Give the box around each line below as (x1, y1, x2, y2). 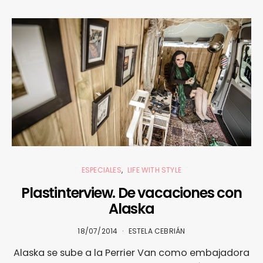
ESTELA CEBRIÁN (128, 225, 186, 236)
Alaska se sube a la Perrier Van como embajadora (14, 245, 249, 259)
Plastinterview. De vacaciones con (21, 183, 242, 203)
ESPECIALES (81, 164, 122, 175)
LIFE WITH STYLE (127, 164, 182, 175)
